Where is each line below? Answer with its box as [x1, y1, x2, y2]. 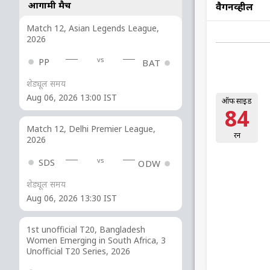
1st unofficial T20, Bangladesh [27, 224, 145, 236]
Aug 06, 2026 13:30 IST [27, 192, 117, 204]
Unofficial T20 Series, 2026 [27, 245, 130, 257]
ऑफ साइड [222, 95, 252, 106]
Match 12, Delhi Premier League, [27, 123, 155, 135]
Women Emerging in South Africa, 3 [27, 234, 166, 246]
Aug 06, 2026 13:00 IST [27, 92, 117, 104]
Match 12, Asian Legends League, [27, 22, 159, 34]
